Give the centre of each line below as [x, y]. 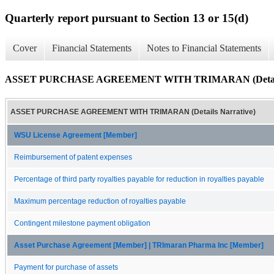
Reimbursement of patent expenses [73, 157]
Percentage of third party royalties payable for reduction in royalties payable [139, 179]
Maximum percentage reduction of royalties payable [100, 201]
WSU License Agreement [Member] [76, 135]
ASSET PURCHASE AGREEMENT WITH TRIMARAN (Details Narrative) [133, 112]
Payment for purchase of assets [66, 267]
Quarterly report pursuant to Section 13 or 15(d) [127, 18]
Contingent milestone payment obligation [82, 223]
